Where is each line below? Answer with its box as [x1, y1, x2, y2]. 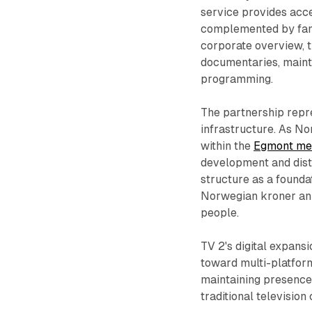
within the [201, 139, 254, 153]
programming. [201, 72, 274, 86]
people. [201, 205, 240, 219]
